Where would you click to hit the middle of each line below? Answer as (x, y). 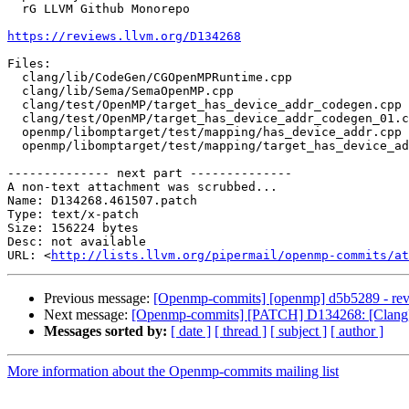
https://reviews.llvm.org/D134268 (124, 37)
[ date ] (191, 331)
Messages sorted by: (105, 331)
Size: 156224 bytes (73, 228)
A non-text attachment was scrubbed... (142, 187)
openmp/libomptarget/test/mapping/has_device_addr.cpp (15, 132)
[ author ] (357, 331)
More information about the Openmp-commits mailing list (173, 372)
